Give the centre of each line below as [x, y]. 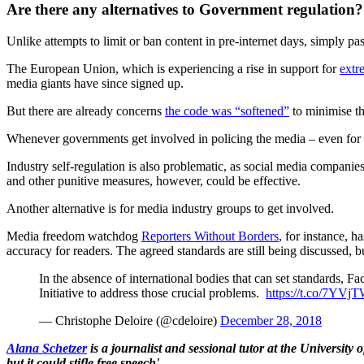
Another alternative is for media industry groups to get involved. [170, 209]
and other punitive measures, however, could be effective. [154, 181]
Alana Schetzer [47, 349]
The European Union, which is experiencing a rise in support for [173, 69]
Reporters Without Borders [210, 236]
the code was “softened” [227, 111]
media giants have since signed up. [95, 84]
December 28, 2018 [271, 321]
